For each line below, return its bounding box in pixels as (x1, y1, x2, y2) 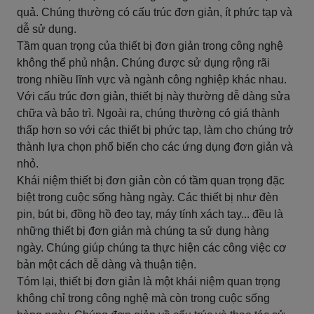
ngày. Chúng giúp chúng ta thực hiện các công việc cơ (17, 242, 287, 254)
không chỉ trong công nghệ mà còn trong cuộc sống (17, 292, 270, 304)
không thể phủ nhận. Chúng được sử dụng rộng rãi (17, 57, 270, 69)
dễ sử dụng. (17, 23, 76, 35)
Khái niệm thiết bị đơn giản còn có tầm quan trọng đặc (17, 175, 285, 186)
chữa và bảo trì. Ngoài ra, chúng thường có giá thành (17, 107, 280, 119)
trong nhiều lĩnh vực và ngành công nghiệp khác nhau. (17, 74, 287, 86)
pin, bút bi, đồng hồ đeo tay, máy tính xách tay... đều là (17, 208, 283, 220)
